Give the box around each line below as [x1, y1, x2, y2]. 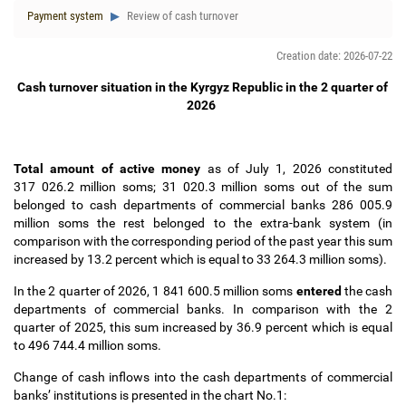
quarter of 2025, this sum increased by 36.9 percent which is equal [14, 320, 392, 334]
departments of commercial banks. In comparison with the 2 [14, 302, 392, 316]
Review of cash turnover [124, 9, 238, 23]
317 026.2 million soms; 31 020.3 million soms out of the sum [14, 179, 392, 194]
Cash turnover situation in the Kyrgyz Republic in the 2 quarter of [17, 80, 389, 94]
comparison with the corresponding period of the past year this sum [14, 234, 392, 248]
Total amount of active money [14, 161, 201, 176]
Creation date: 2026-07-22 [276, 49, 392, 63]
